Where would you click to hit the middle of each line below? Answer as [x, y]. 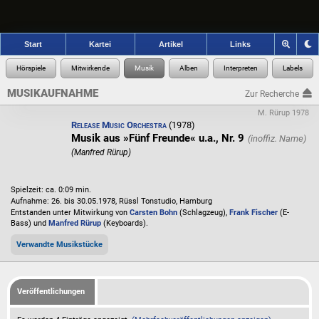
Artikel [171, 44]
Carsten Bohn [153, 212]
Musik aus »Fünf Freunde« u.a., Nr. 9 [158, 138]
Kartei [100, 44]
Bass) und [30, 223]
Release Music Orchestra [119, 125]
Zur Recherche [272, 94]
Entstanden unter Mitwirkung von [70, 212]
